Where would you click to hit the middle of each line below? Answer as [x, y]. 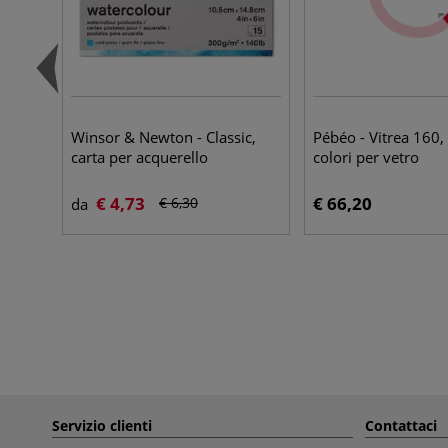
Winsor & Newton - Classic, [163, 137]
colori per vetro [366, 157]
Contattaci [401, 425]
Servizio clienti [102, 425]
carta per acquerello [139, 157]
